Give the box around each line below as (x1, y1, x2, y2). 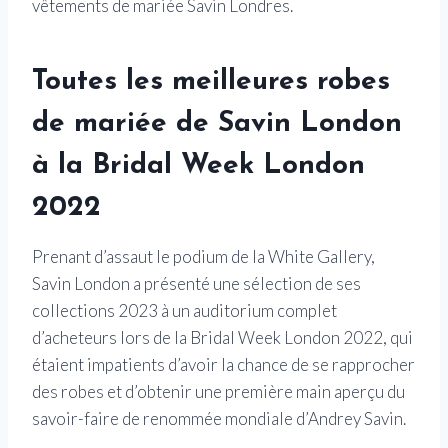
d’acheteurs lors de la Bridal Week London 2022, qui (32, 327, 413, 349)
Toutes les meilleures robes (32, 68, 390, 97)
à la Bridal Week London (32, 152, 365, 181)
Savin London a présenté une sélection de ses (32, 273, 361, 295)
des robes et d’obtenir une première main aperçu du (32, 381, 405, 403)
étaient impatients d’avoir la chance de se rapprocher (32, 354, 415, 376)
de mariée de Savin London (32, 110, 402, 139)
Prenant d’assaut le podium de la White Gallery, (32, 246, 375, 268)
